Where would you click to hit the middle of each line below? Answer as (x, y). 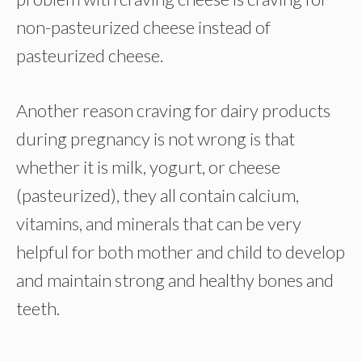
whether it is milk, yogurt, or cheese (148, 167)
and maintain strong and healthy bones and (175, 280)
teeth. (38, 308)
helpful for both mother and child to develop (181, 252)
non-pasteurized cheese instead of (143, 27)
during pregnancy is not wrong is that (156, 139)
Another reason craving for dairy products (173, 110)
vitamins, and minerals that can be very (159, 223)
